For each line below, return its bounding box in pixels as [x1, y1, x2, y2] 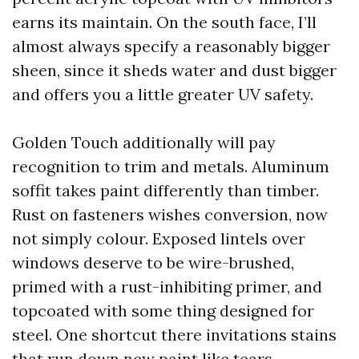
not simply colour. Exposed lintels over [12, 228, 305, 248]
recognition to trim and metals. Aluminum [12, 156, 329, 176]
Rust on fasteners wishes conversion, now [12, 204, 328, 224]
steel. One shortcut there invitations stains [12, 325, 337, 345]
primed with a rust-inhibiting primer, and [12, 276, 322, 296]
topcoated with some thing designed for [12, 301, 314, 321]
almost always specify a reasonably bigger [12, 36, 330, 56]
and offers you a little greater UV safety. [12, 84, 313, 104]
